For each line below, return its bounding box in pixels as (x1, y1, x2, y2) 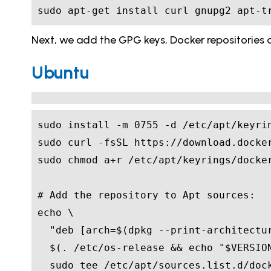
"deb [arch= (50, 224, 116, 237)
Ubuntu (31, 62, 89, 83)
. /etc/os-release (62, 242, 171, 254)
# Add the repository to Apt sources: (38, 189, 255, 201)
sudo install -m (38, 119, 134, 131)
